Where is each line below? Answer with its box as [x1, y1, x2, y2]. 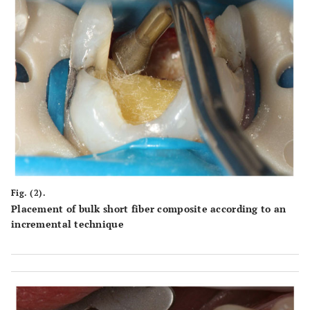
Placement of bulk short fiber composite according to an [11, 202, 286, 216]
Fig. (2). [11, 188, 46, 199]
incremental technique [11, 217, 124, 231]
